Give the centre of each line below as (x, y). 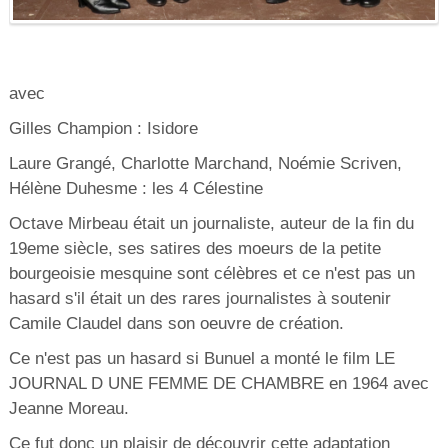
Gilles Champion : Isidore (103, 129)
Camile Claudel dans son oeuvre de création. (176, 324)
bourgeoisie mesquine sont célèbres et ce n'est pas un (211, 274)
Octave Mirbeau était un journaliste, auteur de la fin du (211, 224)
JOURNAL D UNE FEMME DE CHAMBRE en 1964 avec (218, 384)
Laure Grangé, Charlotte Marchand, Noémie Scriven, (205, 164)
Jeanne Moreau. (68, 409)
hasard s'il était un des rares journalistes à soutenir (199, 299)
